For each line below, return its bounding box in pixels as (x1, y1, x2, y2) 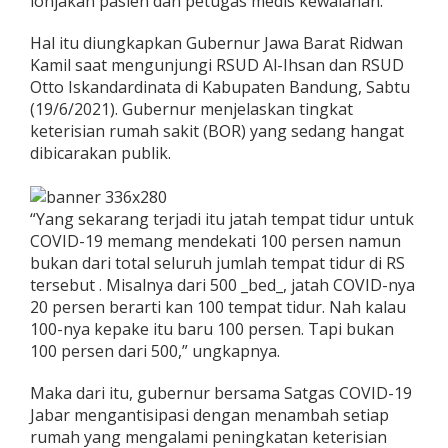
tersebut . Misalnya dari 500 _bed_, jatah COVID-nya (30, 273, 415, 296)
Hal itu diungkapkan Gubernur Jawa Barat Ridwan (30, 31, 403, 54)
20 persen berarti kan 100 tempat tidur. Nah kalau (30, 295, 406, 318)
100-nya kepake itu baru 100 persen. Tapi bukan (30, 317, 394, 340)
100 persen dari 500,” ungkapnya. (30, 339, 280, 362)
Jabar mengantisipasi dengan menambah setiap (30, 403, 389, 426)
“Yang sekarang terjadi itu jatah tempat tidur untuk (30, 207, 414, 230)
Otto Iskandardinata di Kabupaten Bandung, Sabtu (30, 75, 410, 98)
